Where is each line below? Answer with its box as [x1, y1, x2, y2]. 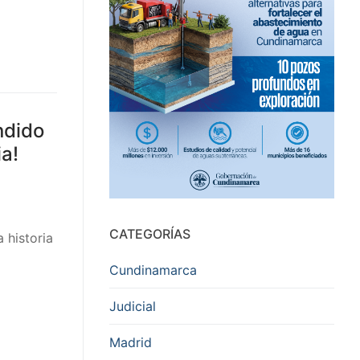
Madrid [109, 333, 152, 350]
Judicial [109, 297, 156, 314]
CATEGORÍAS [109, 225, 190, 242]
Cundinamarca [109, 261, 197, 278]
